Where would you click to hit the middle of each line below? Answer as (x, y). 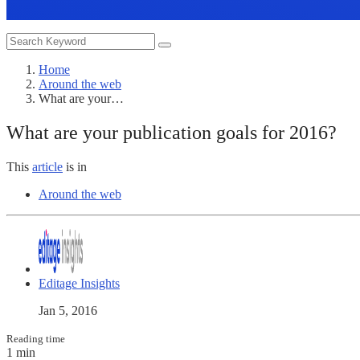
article (47, 166)
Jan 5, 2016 (68, 310)
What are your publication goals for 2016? (172, 132)
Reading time (36, 338)
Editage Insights (79, 283)
